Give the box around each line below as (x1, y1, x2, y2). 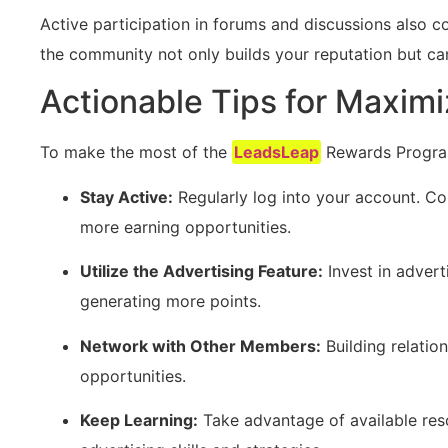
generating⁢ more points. (80, 291, 261, 312)
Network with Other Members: (80, 335, 321, 356)
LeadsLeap (234, 142, 320, 163)
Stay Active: (80, 186, 173, 207)
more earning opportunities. (80, 216, 291, 237)
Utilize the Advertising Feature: (80, 261, 323, 282)
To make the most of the (40, 142, 232, 163)
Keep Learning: (80, 409, 198, 430)
